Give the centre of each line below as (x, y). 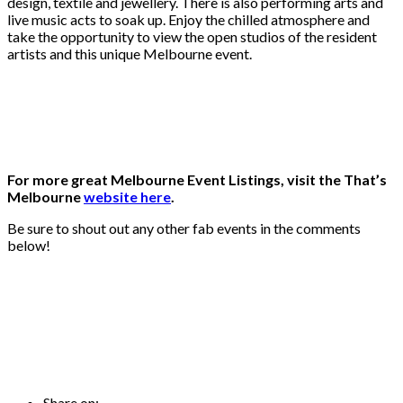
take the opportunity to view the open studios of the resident (192, 37)
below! (29, 246)
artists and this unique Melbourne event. (130, 54)
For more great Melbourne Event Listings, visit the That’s (197, 180)
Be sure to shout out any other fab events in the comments (184, 228)
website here (127, 197)
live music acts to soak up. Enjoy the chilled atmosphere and (188, 20)
